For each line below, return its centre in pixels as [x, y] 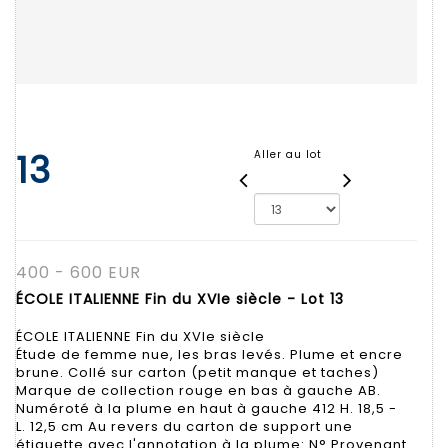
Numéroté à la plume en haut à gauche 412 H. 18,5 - [206, 408]
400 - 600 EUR [78, 272]
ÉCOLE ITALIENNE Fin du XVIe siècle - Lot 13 [180, 298]
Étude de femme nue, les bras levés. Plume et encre [209, 354]
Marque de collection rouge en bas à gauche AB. [198, 390]
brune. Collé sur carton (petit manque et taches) [197, 372]
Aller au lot [287, 154]
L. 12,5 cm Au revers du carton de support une [184, 426]
